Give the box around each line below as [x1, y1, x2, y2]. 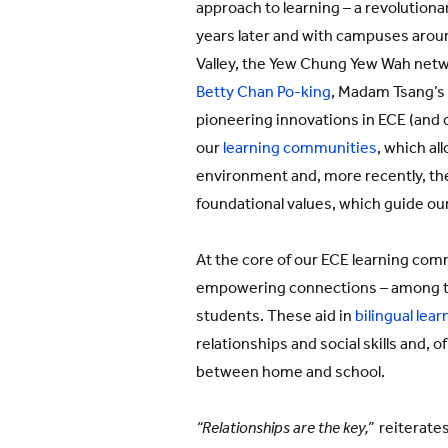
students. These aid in [196, 306, 355, 325]
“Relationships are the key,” [196, 418, 373, 437]
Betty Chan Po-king [196, 82, 331, 101]
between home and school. [196, 362, 385, 381]
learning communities [220, 138, 377, 157]
